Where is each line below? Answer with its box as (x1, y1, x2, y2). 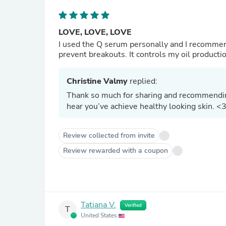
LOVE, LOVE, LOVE (59, 27, 132, 38)
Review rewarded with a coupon (63, 146, 168, 155)
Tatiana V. (81, 199, 116, 211)
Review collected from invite (63, 131, 155, 140)
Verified (125, 202, 142, 209)
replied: (128, 76, 157, 87)
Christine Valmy (67, 76, 128, 87)
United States (81, 211, 119, 219)
